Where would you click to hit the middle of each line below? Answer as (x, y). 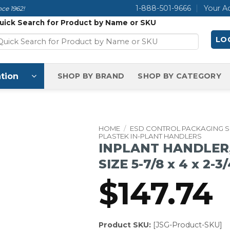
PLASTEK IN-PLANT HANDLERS (150, 136)
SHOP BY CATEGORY (179, 76)
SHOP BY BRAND (91, 76)
